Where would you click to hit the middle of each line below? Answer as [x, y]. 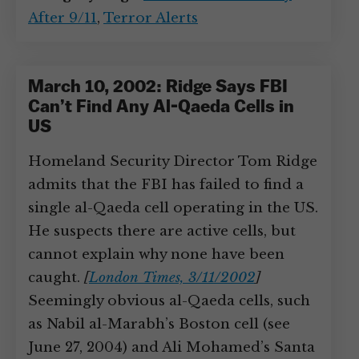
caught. [56, 278]
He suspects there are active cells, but [162, 231]
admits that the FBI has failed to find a [166, 185]
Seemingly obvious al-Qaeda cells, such [169, 301]
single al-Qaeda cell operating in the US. [173, 208]
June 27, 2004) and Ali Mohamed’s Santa [171, 347]
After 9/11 [63, 18]
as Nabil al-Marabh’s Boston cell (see [159, 324]
